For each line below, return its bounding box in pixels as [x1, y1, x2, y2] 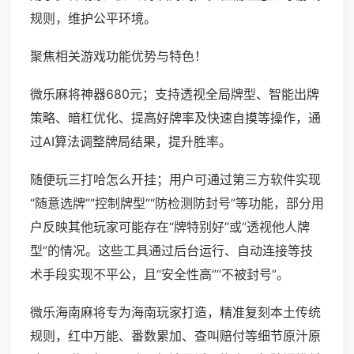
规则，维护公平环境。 [30, 10, 156, 27]
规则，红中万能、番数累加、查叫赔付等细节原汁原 [30, 328, 321, 345]
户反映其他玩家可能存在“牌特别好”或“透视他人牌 [30, 219, 310, 235]
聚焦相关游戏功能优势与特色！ [30, 48, 207, 65]
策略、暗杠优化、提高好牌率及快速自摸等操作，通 [30, 110, 321, 126]
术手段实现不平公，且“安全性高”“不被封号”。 [30, 266, 289, 283]
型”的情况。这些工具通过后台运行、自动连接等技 [30, 243, 313, 259]
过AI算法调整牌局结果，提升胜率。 [30, 134, 232, 150]
